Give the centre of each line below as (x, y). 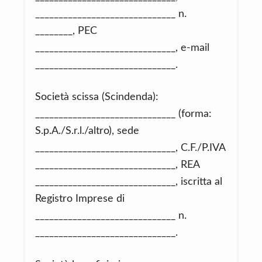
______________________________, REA (117, 165)
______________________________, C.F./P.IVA (130, 148)
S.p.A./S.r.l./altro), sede (87, 131)
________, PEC (66, 31)
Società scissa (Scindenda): (97, 97)
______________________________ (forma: (123, 114)
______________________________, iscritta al (129, 182)
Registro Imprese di (80, 199)
